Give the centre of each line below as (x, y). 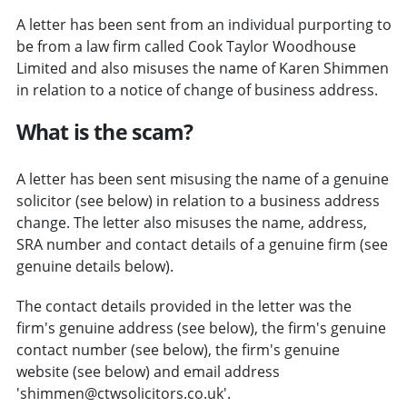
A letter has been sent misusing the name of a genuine (202, 179)
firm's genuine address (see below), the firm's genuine (201, 328)
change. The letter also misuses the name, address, (191, 222)
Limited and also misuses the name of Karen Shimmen (202, 68)
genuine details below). (94, 266)
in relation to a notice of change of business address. (197, 89)
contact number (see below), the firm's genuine (178, 349)
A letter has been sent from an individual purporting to (203, 24)
